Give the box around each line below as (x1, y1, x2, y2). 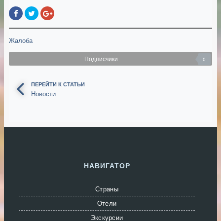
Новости (31, 88, 56, 98)
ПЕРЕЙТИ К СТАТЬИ (31, 80, 85, 88)
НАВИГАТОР (83, 160, 130, 170)
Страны (95, 184, 118, 193)
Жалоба (9, 36, 33, 45)
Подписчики (84, 54, 118, 63)
